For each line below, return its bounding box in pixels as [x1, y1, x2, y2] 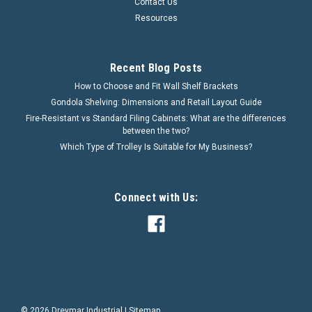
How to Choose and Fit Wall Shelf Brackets [74, 81, 238, 92]
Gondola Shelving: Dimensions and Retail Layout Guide [50, 97, 262, 108]
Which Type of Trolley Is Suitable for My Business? [60, 142, 252, 153]
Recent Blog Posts [109, 61, 203, 75]
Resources [134, 13, 178, 24]
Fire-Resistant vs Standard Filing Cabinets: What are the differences [26, 114, 286, 124]
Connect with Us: [114, 191, 198, 205]
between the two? [123, 126, 189, 136]
